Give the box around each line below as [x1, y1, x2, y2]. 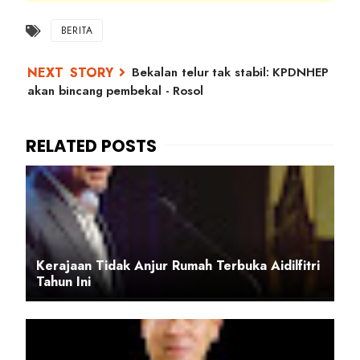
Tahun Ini [36, 272, 91, 292]
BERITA [61, 23, 93, 39]
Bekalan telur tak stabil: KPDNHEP [132, 63, 329, 82]
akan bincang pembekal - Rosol [27, 82, 203, 100]
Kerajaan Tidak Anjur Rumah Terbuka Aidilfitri [36, 256, 320, 276]
